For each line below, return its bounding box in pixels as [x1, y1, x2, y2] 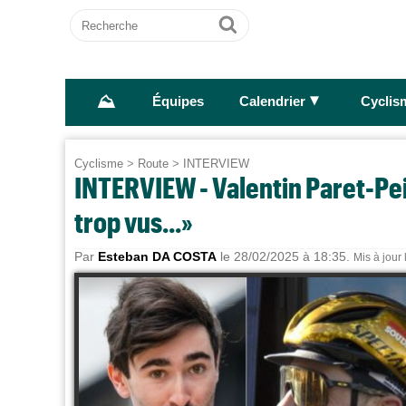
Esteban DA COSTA [98, 249, 217, 264]
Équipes [151, 94, 204, 110]
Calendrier [238, 94, 305, 110]
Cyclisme [74, 157, 123, 170]
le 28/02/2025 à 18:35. [217, 249, 353, 264]
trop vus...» [74, 205, 193, 238]
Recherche [70, 9, 140, 24]
